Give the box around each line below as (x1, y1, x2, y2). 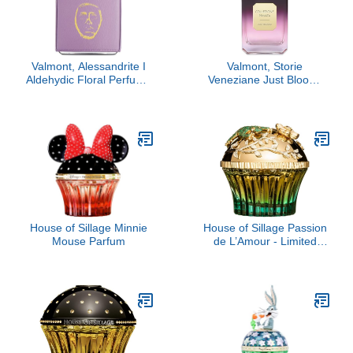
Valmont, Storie (227, 60, 303, 72)
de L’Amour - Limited (213, 235, 317, 247)
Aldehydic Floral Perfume (25, 73, 151, 86)
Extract (71, 87, 106, 99)
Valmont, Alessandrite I (31, 60, 146, 72)
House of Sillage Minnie (29, 221, 147, 234)
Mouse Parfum (51, 235, 125, 247)
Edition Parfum (228, 248, 302, 261)
